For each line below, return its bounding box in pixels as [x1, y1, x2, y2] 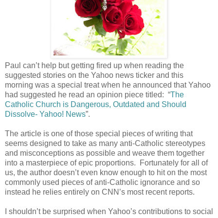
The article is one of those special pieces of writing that [5, 129, 193, 138]
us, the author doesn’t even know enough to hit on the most [5, 168, 207, 177]
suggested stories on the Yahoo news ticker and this [5, 71, 183, 80]
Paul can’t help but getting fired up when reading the [5, 61, 184, 70]
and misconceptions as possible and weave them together [5, 149, 204, 158]
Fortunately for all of [140, 159, 208, 167]
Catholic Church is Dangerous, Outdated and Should [5, 100, 186, 109]
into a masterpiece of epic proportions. [5, 159, 136, 167]
